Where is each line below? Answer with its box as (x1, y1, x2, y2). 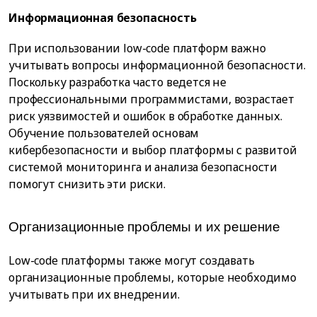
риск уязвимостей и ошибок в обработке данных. (8, 108, 282, 124)
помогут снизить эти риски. (8, 175, 166, 192)
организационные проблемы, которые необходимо (8, 269, 296, 285)
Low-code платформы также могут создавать (8, 252, 255, 268)
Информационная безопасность (8, 9, 197, 25)
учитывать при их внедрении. (8, 286, 180, 302)
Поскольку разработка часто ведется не (8, 74, 227, 90)
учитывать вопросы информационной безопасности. (8, 57, 306, 73)
